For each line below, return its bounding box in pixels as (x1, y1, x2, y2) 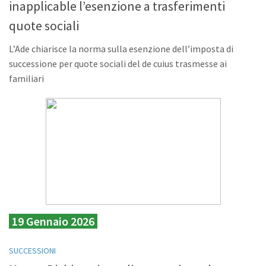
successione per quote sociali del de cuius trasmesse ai (9, 57, 227, 69)
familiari (9, 72, 44, 84)
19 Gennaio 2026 (12, 213, 94, 229)
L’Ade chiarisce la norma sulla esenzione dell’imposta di (9, 42, 233, 55)
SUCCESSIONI (9, 245, 56, 256)
